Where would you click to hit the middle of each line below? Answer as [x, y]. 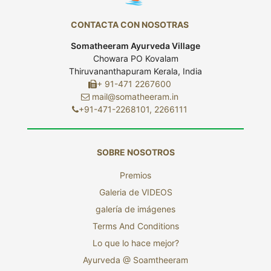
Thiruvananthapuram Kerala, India [135, 71]
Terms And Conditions [135, 226]
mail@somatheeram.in [135, 96]
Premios [135, 175]
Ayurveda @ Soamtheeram [135, 260]
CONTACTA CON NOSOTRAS [129, 24]
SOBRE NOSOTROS [135, 152]
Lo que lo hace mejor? [135, 243]
